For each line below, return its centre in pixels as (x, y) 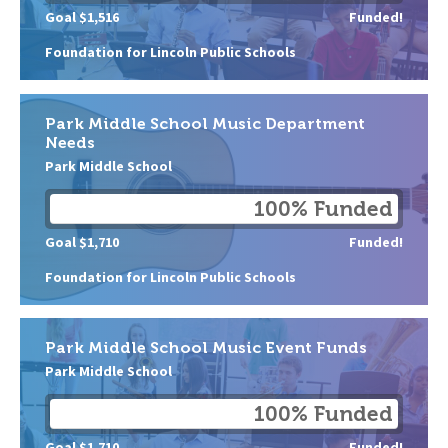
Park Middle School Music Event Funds (206, 348)
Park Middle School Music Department (205, 123)
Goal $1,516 (82, 17)
